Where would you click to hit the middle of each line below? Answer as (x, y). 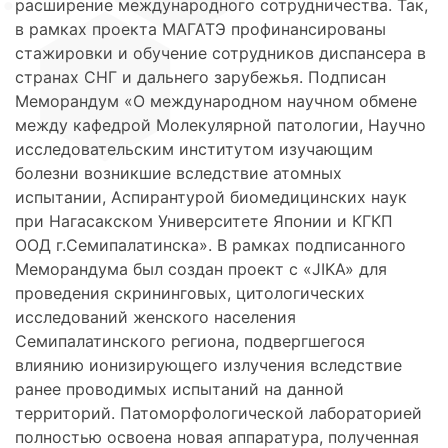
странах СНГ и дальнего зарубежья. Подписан (200, 77)
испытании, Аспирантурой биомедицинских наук (211, 197)
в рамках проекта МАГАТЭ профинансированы (200, 29)
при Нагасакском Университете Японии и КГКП (204, 221)
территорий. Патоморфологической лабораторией (218, 413)
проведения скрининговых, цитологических (190, 293)
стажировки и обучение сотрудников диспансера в (220, 53)
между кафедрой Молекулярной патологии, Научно (220, 125)
